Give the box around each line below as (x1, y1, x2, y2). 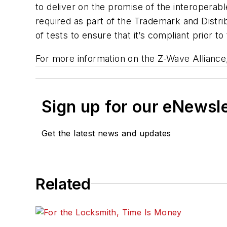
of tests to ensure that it (35, 30, 139, 41)
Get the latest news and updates (42, 128, 171, 138)
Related (35, 174, 91, 193)
